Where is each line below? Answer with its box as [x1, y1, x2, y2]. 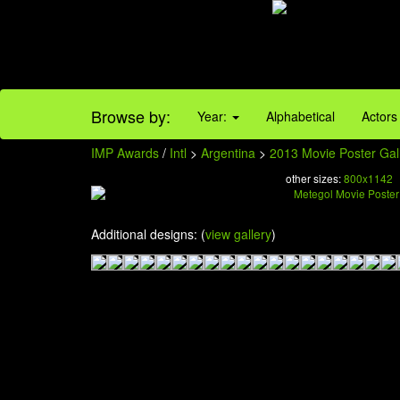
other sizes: [285, 171, 344, 186]
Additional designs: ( [91, 225, 205, 243]
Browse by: [91, 104, 171, 128]
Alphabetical [266, 107, 335, 125]
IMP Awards [91, 144, 159, 162]
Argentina [201, 144, 255, 162]
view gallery [205, 225, 271, 243]
